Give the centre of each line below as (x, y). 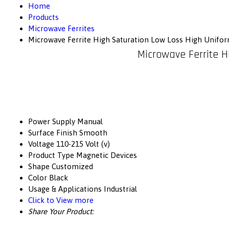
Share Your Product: (61, 212)
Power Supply (52, 122)
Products (43, 17)
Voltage (41, 144)
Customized (72, 167)
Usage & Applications (65, 189)
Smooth (93, 133)
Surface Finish (53, 133)
